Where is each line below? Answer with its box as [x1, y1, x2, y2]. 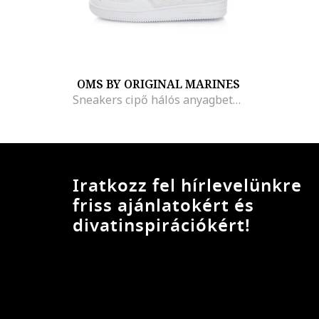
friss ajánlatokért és [73, 193, 254, 219]
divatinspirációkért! [73, 213, 251, 239]
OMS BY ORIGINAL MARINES [76, 76, 240, 92]
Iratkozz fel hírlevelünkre [73, 173, 302, 199]
